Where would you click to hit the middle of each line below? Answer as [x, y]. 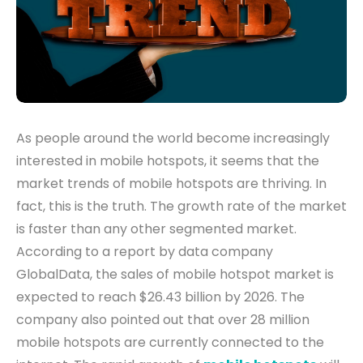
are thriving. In [282, 184]
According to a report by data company [145, 252]
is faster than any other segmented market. [156, 229]
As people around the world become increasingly [173, 139]
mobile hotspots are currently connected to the [170, 343]
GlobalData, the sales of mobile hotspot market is [175, 275]
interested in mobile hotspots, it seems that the [168, 161]
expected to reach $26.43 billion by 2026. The [160, 297]
